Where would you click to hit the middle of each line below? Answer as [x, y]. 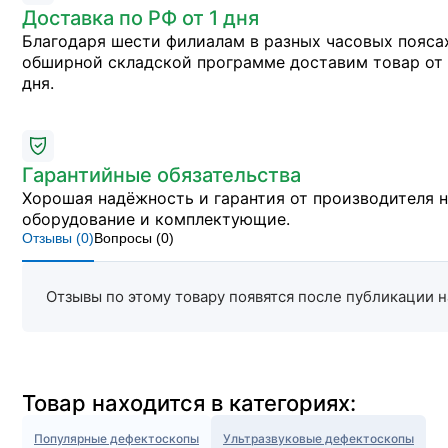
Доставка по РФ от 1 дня [140, 18]
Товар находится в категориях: [189, 403]
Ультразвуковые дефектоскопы [318, 438]
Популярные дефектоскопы [116, 438]
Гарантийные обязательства [161, 175]
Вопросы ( [127, 238]
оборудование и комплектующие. [156, 219]
